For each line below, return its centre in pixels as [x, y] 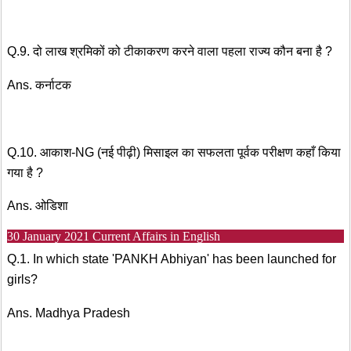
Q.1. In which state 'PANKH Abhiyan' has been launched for [172, 259]
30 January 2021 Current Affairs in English [114, 237]
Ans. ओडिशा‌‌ [38, 206]
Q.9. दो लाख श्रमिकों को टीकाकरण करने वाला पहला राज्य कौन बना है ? [170, 52]
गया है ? [25, 172]
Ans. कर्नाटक [39, 85]
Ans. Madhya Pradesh [69, 313]
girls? [22, 280]
